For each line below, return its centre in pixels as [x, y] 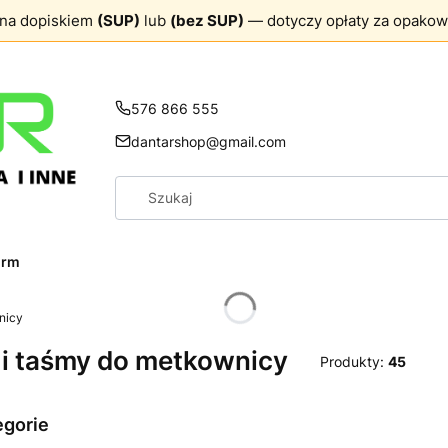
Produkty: [354, 361]
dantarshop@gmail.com [208, 141]
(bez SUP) [206, 20]
